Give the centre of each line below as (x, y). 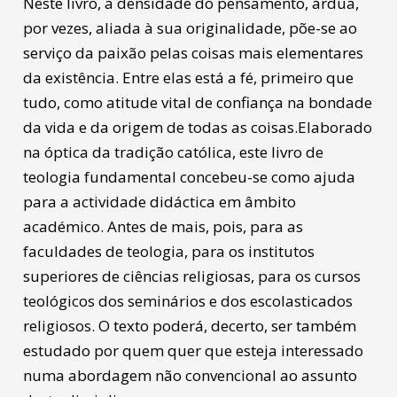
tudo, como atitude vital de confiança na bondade (197, 103)
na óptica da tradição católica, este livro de (173, 152)
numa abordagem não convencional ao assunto (190, 376)
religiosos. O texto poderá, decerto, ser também (189, 326)
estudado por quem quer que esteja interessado (193, 351)
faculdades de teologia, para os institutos (168, 252)
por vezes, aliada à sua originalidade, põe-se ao (190, 28)
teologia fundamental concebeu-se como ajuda (189, 177)
